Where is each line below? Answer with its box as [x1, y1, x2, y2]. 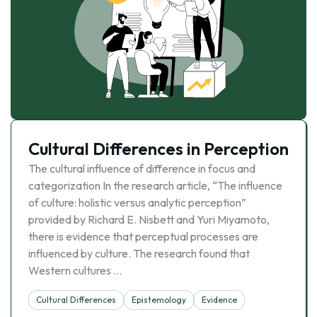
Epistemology [132, 294, 186, 305]
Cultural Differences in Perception [28, 138, 289, 159]
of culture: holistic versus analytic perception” [28, 195, 246, 209]
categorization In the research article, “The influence [28, 178, 282, 192]
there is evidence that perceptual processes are [28, 229, 258, 243]
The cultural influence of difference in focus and [28, 161, 255, 175]
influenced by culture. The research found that [28, 246, 250, 260]
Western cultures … [28, 263, 122, 277]
